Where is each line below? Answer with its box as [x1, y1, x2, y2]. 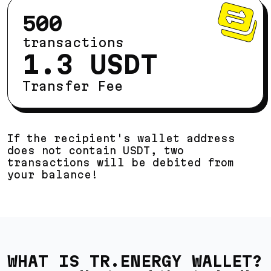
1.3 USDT [22, 49, 158, 79]
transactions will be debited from [7, 156, 233, 168]
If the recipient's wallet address [7, 132, 235, 144]
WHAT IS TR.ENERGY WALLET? [7, 252, 262, 270]
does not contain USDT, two [7, 144, 184, 156]
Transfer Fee [22, 78, 123, 93]
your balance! [7, 168, 98, 180]
